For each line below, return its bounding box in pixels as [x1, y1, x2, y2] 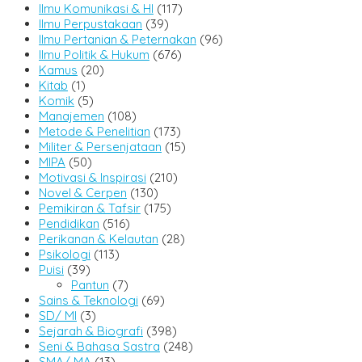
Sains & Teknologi [39, 293, 138, 309]
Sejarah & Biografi [39, 323, 143, 339]
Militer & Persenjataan [39, 139, 162, 155]
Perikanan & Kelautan [39, 231, 158, 247]
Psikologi [39, 246, 90, 263]
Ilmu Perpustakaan [39, 16, 142, 32]
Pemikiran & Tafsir [39, 200, 141, 217]
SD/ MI [39, 308, 77, 324]
